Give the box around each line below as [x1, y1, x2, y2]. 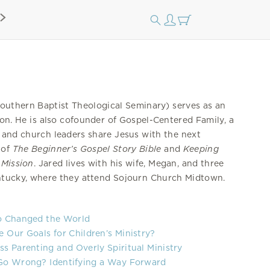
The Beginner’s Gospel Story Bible [12, 144, 165, 154]
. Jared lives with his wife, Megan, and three [33, 159, 224, 168]
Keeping [183, 144, 219, 154]
